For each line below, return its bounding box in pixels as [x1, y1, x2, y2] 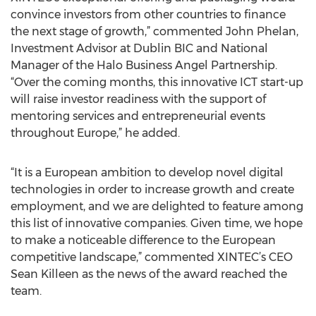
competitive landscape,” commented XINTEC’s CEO [11, 250, 293, 264]
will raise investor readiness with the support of [11, 92, 266, 106]
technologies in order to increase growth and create [11, 183, 294, 196]
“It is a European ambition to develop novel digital [11, 166, 284, 179]
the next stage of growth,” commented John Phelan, [11, 25, 298, 38]
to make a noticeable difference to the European [11, 233, 276, 247]
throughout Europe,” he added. [11, 126, 180, 140]
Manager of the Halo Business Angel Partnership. [11, 59, 277, 72]
